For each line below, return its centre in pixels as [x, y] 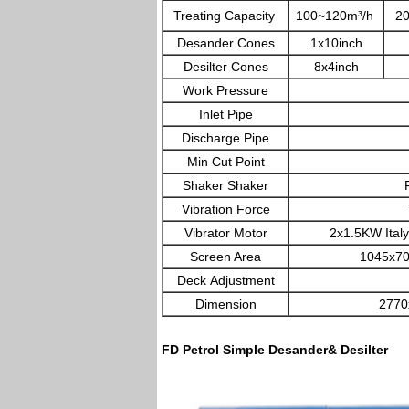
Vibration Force [225, 209]
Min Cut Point [225, 162]
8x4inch [336, 67]
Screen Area [225, 257]
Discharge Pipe [225, 138]
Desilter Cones [225, 67]
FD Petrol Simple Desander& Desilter [275, 350]
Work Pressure [225, 90]
